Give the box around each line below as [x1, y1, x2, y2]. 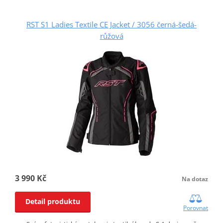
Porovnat [183, 203, 209, 212]
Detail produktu [25, 196, 80, 206]
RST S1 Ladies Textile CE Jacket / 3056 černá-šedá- [26, 19, 197, 29]
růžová [100, 30, 123, 41]
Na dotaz [182, 174, 209, 183]
